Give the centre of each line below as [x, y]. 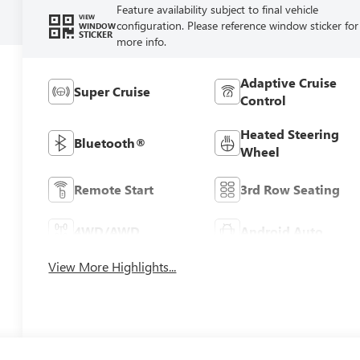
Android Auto [281, 231]
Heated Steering [289, 133]
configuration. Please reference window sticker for [237, 25]
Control [263, 100]
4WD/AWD [107, 231]
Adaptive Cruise [288, 82]
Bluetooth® [110, 142]
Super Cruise [112, 91]
